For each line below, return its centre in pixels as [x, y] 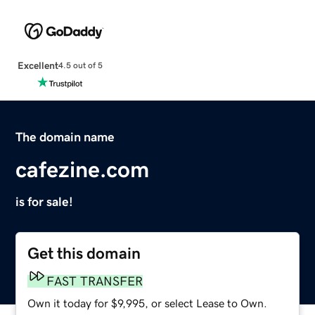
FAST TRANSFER [95, 281]
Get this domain [84, 253]
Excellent [38, 65]
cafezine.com [83, 169]
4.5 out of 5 [80, 66]
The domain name [65, 137]
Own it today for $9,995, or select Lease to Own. [148, 303]
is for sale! [45, 201]
